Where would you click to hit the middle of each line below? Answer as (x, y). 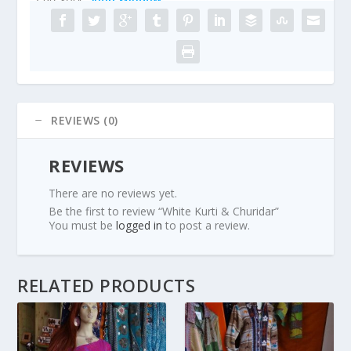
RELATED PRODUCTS (107, 285)
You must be (83, 225)
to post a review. (206, 225)
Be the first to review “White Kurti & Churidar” (164, 211)
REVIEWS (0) (85, 120)
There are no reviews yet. (113, 193)
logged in (139, 225)
